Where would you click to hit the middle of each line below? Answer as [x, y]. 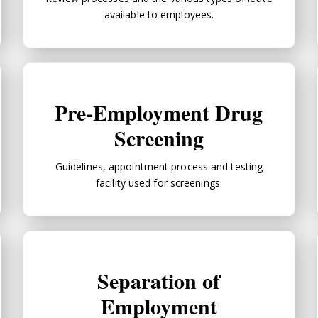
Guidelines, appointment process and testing [159, 166]
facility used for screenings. [159, 182]
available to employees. [159, 14]
